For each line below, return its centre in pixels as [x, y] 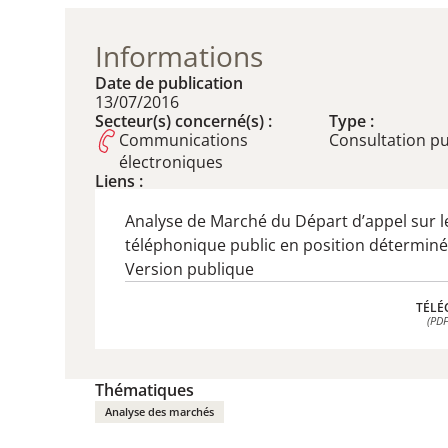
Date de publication [169, 83]
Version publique [189, 269]
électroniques [171, 162]
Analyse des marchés [159, 411]
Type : [351, 121]
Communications [183, 140]
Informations [179, 56]
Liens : [119, 181]
